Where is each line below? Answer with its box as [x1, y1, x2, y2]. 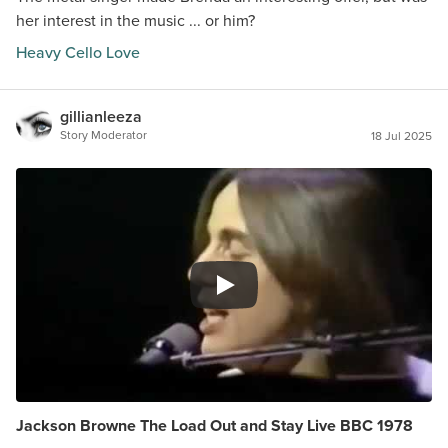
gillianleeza [60, 105, 142, 128]
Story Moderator [60, 126, 147, 144]
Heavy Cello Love [16, 41, 140, 64]
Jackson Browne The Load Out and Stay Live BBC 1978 [16, 414, 413, 437]
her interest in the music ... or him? [16, 9, 255, 32]
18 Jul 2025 [371, 127, 432, 145]
